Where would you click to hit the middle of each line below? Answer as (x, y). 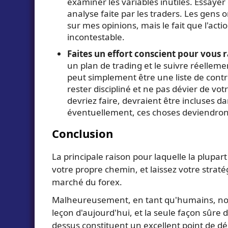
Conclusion (82, 133)
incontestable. (96, 37)
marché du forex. (87, 182)
